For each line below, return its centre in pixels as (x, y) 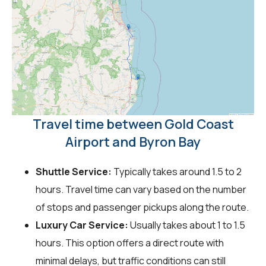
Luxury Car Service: (82, 225)
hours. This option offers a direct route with (130, 243)
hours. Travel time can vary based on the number (141, 190)
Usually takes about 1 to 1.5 (187, 225)
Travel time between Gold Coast (133, 124)
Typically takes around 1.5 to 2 (177, 172)
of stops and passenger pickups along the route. (142, 208)
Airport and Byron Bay (133, 142)
